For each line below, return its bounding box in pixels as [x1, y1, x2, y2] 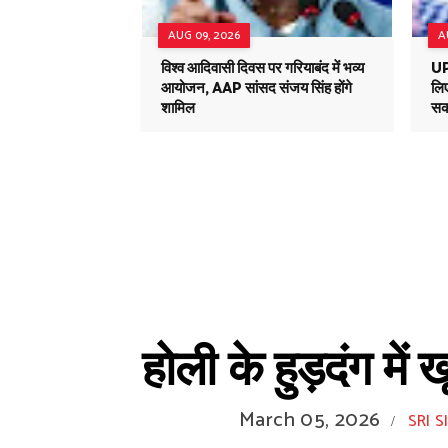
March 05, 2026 [239, 404, 381, 437]
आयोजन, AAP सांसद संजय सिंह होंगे [161, 76, 352, 101]
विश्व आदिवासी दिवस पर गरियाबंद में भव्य [161, 56, 364, 81]
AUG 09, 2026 [168, 26, 240, 45]
